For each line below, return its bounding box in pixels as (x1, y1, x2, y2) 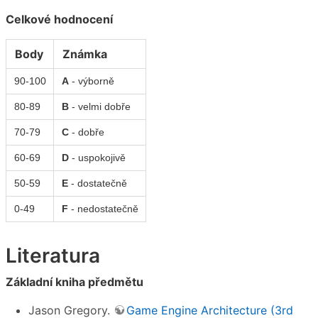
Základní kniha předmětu (6, 275, 143, 290)
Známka (62, 46, 107, 61)
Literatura (6, 243, 100, 268)
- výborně (68, 75, 114, 87)
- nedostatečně (67, 202, 138, 214)
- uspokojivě (68, 151, 126, 163)
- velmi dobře (68, 100, 131, 112)
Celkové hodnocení (6, 11, 113, 26)
